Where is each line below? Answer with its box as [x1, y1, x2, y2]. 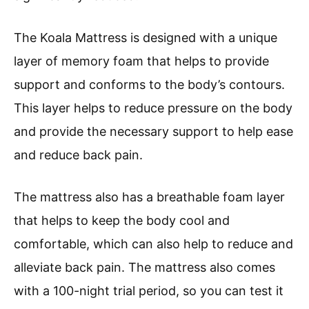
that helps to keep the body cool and [14, 212, 230, 228]
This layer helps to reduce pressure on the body [14, 100, 292, 115]
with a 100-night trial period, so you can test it [14, 283, 283, 298]
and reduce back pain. [14, 147, 143, 162]
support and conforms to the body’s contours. [14, 77, 285, 92]
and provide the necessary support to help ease [14, 123, 293, 139]
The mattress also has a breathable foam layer [14, 189, 285, 204]
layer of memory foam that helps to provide [14, 53, 269, 68]
